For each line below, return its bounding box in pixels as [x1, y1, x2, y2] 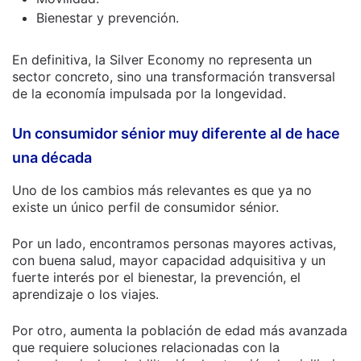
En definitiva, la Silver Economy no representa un [12, 52, 312, 68]
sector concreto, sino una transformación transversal [12, 68, 335, 85]
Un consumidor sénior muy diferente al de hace [12, 125, 340, 142]
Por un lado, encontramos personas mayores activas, [12, 235, 336, 251]
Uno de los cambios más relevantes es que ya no [12, 182, 312, 198]
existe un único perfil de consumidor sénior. [12, 199, 279, 215]
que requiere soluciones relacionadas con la [12, 339, 280, 355]
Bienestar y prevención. [36, 10, 179, 26]
